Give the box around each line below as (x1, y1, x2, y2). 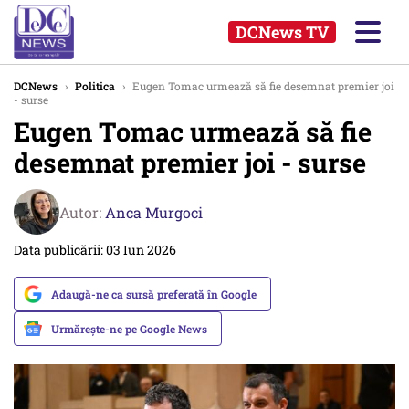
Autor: (59, 202, 105, 222)
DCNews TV (236, 21, 329, 43)
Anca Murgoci (105, 202, 203, 222)
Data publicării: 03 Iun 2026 (14, 241, 176, 258)
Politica (75, 79, 115, 93)
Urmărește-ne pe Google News (51, 321, 207, 336)
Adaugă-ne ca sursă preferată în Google (51, 287, 257, 301)
